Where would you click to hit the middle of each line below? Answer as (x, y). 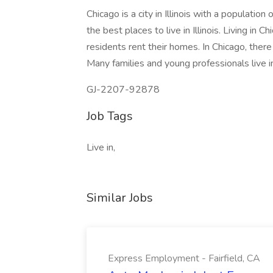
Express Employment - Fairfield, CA (184, 258)
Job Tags (110, 116)
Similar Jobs (120, 198)
